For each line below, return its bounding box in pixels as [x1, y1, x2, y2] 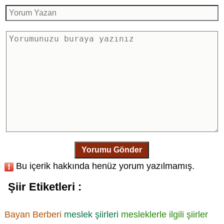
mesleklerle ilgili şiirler [120, 209, 208, 219]
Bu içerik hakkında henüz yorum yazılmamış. [13, 161, 194, 171]
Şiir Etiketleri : [7, 180, 81, 193]
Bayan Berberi [4, 209, 61, 219]
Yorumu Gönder [81, 145, 142, 154]
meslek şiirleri [63, 209, 118, 219]
